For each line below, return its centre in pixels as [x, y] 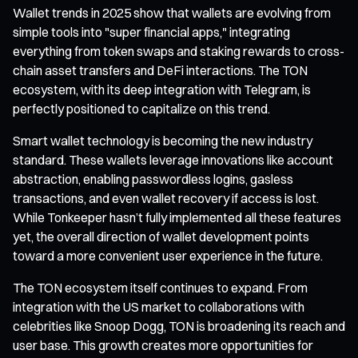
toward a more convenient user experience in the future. [168, 255]
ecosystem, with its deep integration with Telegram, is [162, 89]
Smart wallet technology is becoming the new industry [163, 140]
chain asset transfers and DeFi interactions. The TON [160, 70]
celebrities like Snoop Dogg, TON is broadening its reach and [179, 326]
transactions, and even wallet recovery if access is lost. [166, 198]
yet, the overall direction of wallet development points [161, 236]
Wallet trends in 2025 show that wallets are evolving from [172, 12]
